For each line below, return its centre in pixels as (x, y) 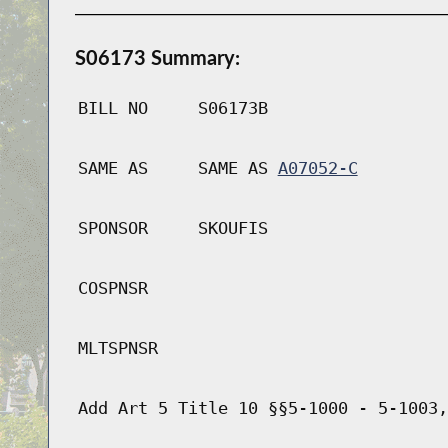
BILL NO (112, 108)
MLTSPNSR (117, 348)
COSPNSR (112, 288)
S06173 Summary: (157, 57)
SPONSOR (112, 228)
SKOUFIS (232, 228)
